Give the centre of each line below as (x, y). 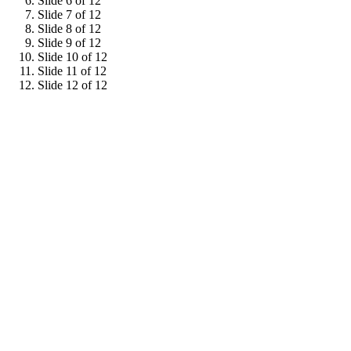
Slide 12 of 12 (72, 85)
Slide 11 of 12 (72, 71)
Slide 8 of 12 (69, 29)
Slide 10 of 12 (72, 57)
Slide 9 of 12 (69, 43)
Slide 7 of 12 (69, 15)
